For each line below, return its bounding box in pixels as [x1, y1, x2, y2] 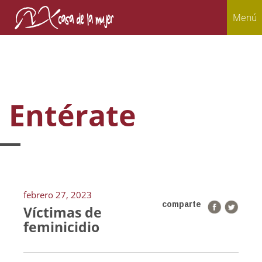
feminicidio [23, 218, 99, 236]
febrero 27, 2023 [23, 189, 92, 201]
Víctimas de [23, 203, 102, 222]
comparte [162, 199, 201, 209]
